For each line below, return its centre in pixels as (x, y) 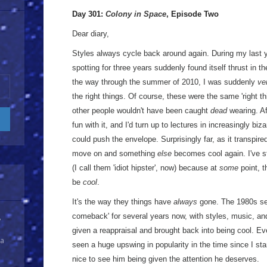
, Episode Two (193, 14)
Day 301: (89, 14)
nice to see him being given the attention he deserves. (166, 259)
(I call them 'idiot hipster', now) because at (146, 168)
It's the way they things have (123, 202)
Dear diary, (91, 34)
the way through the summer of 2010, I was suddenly (165, 82)
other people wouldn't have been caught (141, 111)
